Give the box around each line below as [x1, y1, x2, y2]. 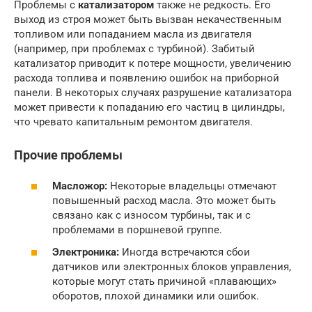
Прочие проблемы [14, 147, 123, 162]
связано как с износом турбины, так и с [52, 209, 251, 221]
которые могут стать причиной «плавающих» [52, 274, 276, 288]
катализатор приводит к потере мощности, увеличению [14, 56, 291, 70]
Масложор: [52, 180, 107, 192]
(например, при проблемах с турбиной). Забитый [14, 42, 255, 55]
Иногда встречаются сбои [119, 245, 250, 258]
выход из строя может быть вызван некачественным [14, 13, 281, 26]
